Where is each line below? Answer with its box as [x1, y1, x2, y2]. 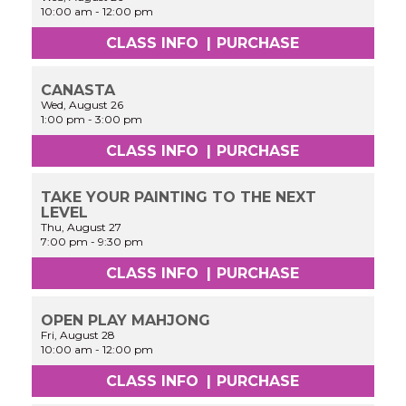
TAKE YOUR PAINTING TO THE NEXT [41, 188, 317, 207]
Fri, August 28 [41, 328, 116, 343]
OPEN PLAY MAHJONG [41, 312, 211, 330]
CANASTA [41, 81, 116, 99]
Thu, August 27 [41, 220, 122, 235]
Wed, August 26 [41, 97, 124, 111]
